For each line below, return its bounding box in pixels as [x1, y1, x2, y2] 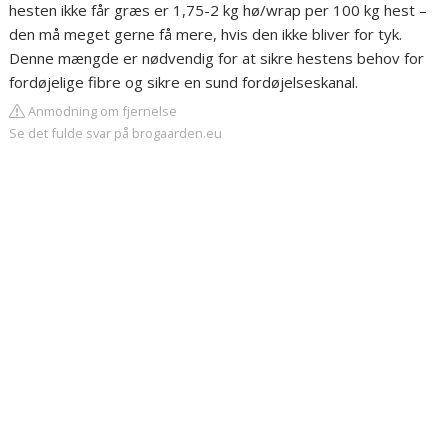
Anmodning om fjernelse [25, 102, 178, 120]
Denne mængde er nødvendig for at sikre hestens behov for [9, 48, 425, 68]
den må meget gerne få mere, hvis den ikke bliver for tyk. [9, 24, 403, 44]
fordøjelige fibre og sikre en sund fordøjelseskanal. [9, 72, 359, 92]
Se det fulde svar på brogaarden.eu [9, 124, 223, 142]
